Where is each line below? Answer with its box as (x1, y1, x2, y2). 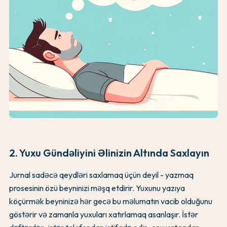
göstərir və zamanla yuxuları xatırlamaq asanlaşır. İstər (9, 209, 198, 219)
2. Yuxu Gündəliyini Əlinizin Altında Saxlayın (9, 146, 209, 159)
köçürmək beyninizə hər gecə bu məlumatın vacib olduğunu (9, 196, 212, 206)
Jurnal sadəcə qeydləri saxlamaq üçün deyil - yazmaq (9, 169, 194, 180)
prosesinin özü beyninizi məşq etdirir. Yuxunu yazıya (9, 182, 185, 193)
